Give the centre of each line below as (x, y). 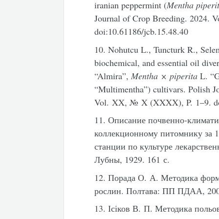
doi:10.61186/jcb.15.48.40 (142, 31)
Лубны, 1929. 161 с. (132, 159)
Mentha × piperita (164, 76)
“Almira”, (113, 76)
